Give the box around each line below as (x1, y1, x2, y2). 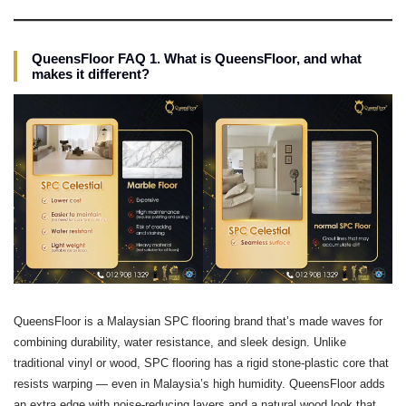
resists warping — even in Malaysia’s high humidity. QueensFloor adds (14, 377, 385, 391)
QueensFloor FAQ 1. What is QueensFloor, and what (32, 51, 362, 66)
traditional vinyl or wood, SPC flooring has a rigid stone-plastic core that (14, 356, 389, 370)
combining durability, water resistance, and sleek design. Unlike (14, 335, 346, 349)
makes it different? (32, 66, 150, 82)
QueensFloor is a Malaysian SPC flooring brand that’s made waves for (14, 314, 382, 328)
